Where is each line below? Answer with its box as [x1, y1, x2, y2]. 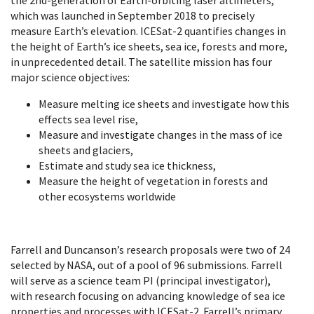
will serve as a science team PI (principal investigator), [11, 273, 271, 287]
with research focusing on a [11, 288, 142, 303]
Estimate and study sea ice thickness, [39, 158, 216, 172]
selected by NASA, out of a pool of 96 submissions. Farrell [11, 257, 282, 272]
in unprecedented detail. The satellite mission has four [11, 54, 272, 69]
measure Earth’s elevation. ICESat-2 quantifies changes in [11, 23, 286, 38]
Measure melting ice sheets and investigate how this [39, 96, 289, 111]
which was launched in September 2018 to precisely [11, 8, 254, 22]
